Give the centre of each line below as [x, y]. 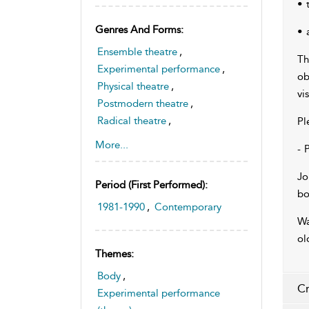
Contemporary [188, 207]
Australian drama [137, 155]
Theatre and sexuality [146, 138]
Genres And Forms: [139, 29]
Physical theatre [133, 86]
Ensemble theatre [137, 51]
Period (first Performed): [151, 185]
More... [112, 144]
